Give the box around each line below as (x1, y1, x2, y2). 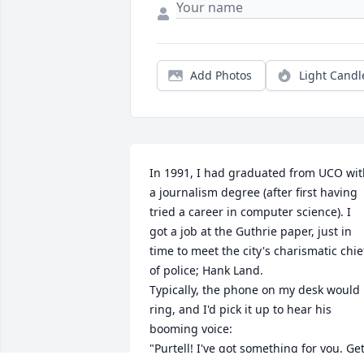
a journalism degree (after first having (149, 184, 357, 201)
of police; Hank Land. (149, 262, 266, 279)
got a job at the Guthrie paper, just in (149, 223, 352, 240)
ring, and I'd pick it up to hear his (149, 301, 331, 318)
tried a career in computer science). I (149, 204, 351, 220)
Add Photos (190, 67, 252, 84)
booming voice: (149, 321, 236, 337)
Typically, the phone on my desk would (149, 282, 360, 298)
